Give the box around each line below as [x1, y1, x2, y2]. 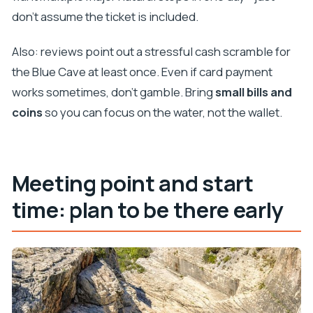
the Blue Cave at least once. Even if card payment [11, 63, 272, 80]
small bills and [214, 83, 292, 100]
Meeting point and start [11, 168, 254, 198]
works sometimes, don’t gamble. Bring [11, 83, 215, 100]
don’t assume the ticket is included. [11, 8, 198, 25]
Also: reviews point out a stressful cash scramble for [11, 43, 291, 59]
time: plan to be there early [11, 194, 284, 224]
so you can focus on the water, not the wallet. [42, 103, 282, 120]
